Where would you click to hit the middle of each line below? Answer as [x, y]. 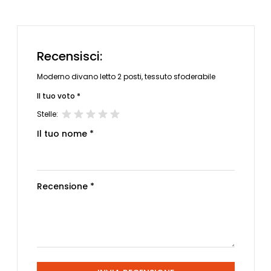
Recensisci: [69, 57]
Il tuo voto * [58, 96]
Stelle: [47, 114]
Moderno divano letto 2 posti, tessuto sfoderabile [126, 77]
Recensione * [65, 186]
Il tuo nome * [65, 133]
